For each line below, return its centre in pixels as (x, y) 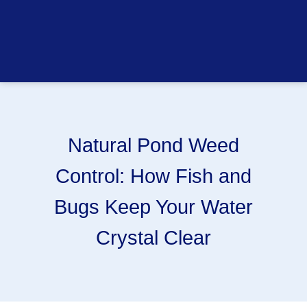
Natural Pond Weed (153, 145)
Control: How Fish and (153, 176)
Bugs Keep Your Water (153, 207)
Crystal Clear (153, 237)
